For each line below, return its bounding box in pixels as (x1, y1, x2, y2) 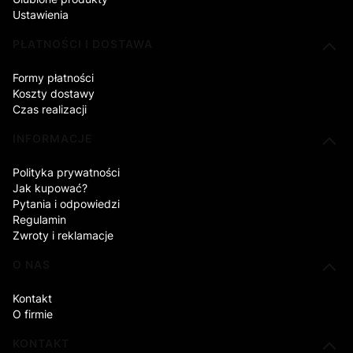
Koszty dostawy (13, 86, 95, 100)
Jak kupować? (13, 180, 87, 195)
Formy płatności (13, 70, 94, 84)
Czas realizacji (13, 102, 87, 116)
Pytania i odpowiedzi (13, 196, 120, 210)
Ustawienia (13, 7, 69, 21)
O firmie (13, 307, 53, 321)
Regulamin (13, 212, 66, 226)
